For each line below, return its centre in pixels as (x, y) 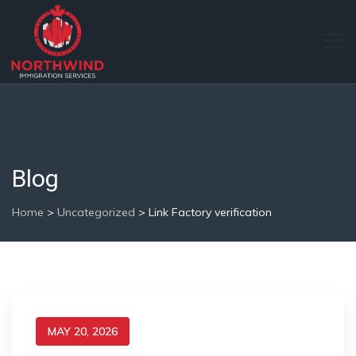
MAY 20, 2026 (83, 331)
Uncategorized (96, 212)
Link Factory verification (210, 212)
